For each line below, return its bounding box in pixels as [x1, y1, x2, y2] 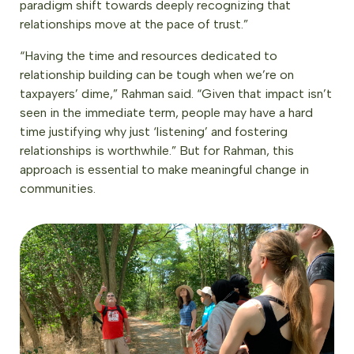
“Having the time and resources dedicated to [20, 47, 277, 63]
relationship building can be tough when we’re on [20, 66, 294, 82]
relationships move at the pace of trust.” [20, 16, 251, 32]
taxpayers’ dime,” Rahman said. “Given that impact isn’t [20, 85, 332, 101]
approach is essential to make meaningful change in [20, 161, 309, 177]
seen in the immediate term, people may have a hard [20, 104, 313, 120]
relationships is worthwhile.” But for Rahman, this [20, 142, 294, 158]
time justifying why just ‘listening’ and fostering [20, 123, 288, 139]
